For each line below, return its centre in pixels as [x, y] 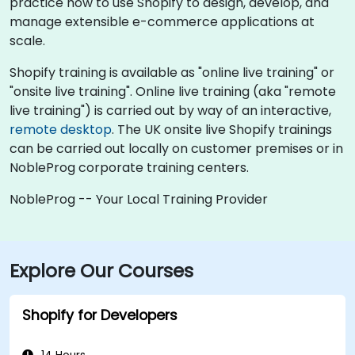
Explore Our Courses [101, 271]
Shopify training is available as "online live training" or [172, 73]
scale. [27, 41]
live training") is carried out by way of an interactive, [170, 111]
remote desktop [61, 130]
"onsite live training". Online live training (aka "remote [173, 92]
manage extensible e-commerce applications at [162, 22]
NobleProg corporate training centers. [129, 168]
